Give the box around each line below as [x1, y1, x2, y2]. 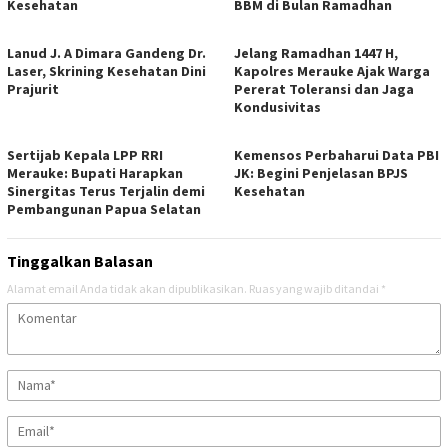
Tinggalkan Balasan [7, 250, 153, 271]
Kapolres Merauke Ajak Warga [234, 61, 430, 80]
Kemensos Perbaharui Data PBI [234, 145, 439, 164]
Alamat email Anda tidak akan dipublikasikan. [7, 280, 247, 296]
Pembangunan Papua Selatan [7, 199, 201, 218]
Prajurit [7, 79, 59, 98]
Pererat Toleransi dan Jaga [234, 79, 414, 98]
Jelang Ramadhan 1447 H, [234, 43, 398, 62]
